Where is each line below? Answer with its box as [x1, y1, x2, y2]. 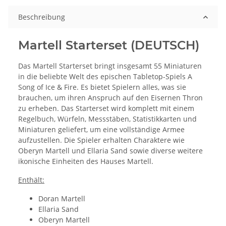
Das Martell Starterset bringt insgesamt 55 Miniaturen [18, 61, 202, 71]
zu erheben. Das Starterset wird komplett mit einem [18, 103, 194, 114]
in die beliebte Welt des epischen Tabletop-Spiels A [18, 72, 192, 82]
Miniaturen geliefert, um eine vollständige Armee [18, 125, 185, 135]
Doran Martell [38, 194, 85, 204]
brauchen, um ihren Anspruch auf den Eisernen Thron [18, 93, 203, 103]
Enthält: [18, 175, 44, 185]
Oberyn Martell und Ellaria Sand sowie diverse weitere [18, 146, 203, 156]
